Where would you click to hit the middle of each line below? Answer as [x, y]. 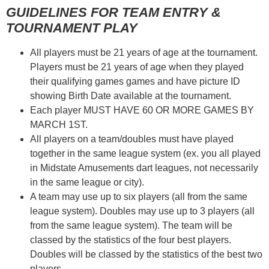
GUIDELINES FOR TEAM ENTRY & [113, 12]
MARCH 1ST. [61, 124]
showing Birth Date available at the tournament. [131, 95]
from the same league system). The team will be [131, 225]
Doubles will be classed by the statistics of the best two [146, 254]
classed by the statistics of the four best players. [131, 240]
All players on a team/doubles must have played [132, 139]
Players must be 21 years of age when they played [137, 67]
